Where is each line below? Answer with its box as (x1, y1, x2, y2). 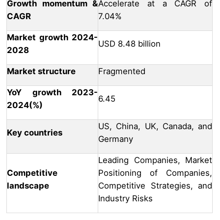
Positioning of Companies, (98, 168, 212, 178)
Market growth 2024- (7, 32, 98, 43)
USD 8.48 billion (98, 39, 161, 49)
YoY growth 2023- (7, 87, 98, 98)
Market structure (7, 66, 76, 77)
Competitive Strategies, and (98, 181, 212, 191)
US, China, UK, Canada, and (98, 121, 212, 132)
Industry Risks (98, 193, 153, 204)
